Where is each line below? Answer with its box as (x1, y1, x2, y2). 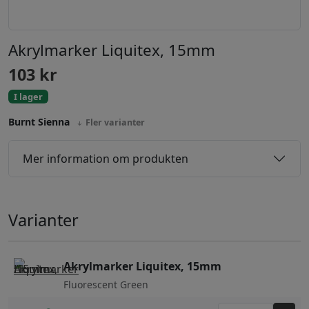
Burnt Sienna (8, 115, 72, 129)
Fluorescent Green (63, 278, 148, 292)
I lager (14, 90, 43, 103)
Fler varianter (83, 117, 145, 129)
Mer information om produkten (23, 150, 188, 166)
